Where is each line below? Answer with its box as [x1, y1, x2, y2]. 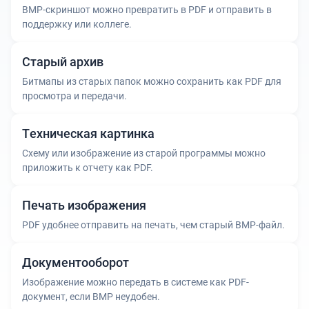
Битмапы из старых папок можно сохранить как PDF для [22, 74, 281, 88]
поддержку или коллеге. [22, 17, 132, 30]
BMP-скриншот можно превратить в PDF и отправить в [22, 3, 272, 16]
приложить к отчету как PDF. [22, 161, 153, 174]
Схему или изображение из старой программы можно [22, 146, 266, 159]
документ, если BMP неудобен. [22, 290, 160, 303]
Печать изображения [22, 197, 146, 213]
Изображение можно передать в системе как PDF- [22, 275, 249, 288]
